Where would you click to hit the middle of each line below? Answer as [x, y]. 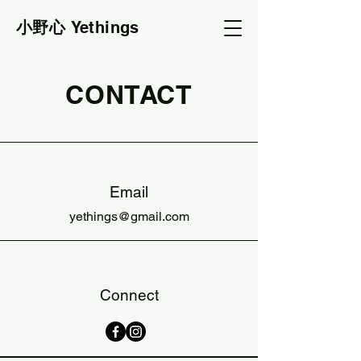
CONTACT [129, 94]
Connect [129, 295]
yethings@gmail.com [129, 216]
